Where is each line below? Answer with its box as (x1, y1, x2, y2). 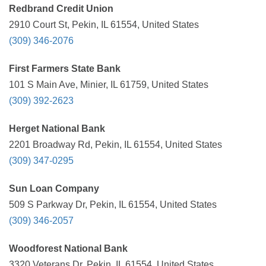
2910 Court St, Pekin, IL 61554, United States (9, 20, 199, 30)
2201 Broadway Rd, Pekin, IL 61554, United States (9, 140, 222, 150)
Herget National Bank (9, 123, 105, 134)
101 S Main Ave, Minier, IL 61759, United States (9, 80, 208, 90)
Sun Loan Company (9, 183, 99, 194)
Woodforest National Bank (9, 243, 128, 254)
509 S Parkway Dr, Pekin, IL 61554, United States (9, 199, 217, 210)
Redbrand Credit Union (9, 4, 113, 14)
